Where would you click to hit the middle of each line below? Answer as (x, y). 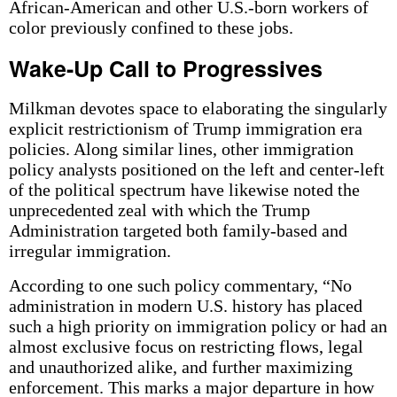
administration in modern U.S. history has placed (185, 306)
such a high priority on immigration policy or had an (198, 326)
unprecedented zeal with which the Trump (159, 210)
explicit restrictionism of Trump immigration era (185, 128)
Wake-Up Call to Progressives (165, 68)
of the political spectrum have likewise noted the (184, 190)
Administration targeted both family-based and (178, 230)
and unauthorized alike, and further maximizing (180, 367)
